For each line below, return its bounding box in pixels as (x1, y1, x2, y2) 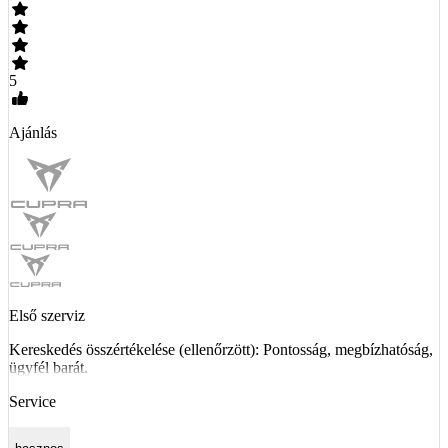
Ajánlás (9, 123, 57, 141)
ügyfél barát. (9, 358, 88, 376)
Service (9, 392, 56, 410)
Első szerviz (9, 306, 85, 324)
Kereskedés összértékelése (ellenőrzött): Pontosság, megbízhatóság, (9, 340, 433, 358)
